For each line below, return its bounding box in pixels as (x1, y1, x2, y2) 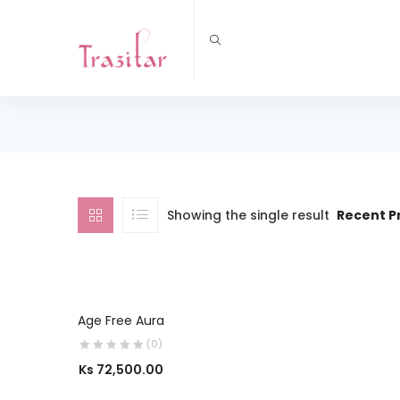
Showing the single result (167, 205, 329, 224)
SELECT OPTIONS (121, 302, 221, 318)
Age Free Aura (78, 311, 164, 329)
